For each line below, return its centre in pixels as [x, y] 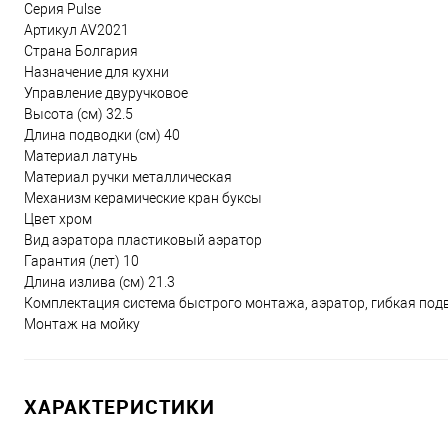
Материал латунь [81, 156]
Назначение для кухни [96, 72]
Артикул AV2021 [76, 30]
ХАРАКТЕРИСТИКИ [119, 406]
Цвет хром [58, 219]
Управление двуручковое [106, 93]
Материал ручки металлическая [128, 177]
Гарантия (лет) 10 [81, 261]
